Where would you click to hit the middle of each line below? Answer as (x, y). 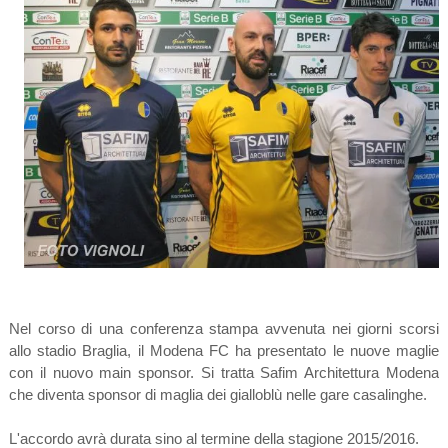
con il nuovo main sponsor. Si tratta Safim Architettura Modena (224, 372)
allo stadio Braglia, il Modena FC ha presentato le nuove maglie (224, 350)
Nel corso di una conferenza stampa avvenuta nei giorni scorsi (224, 328)
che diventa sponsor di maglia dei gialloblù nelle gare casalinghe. (219, 394)
